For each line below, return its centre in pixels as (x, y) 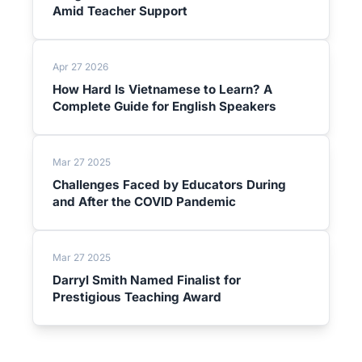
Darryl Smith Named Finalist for (147, 280)
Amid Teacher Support (120, 11)
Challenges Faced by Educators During (169, 185)
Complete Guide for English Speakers (164, 106)
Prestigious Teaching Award (137, 297)
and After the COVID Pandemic (144, 202)
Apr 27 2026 (80, 67)
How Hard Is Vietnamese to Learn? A (162, 89)
